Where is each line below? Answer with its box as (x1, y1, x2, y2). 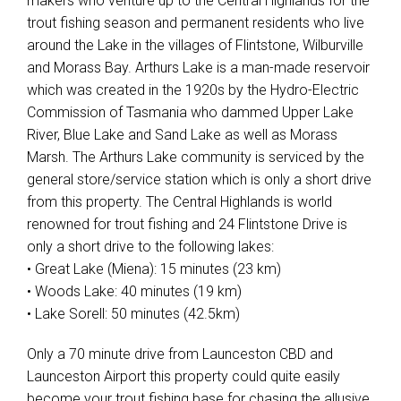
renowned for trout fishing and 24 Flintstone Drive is (27, 216, 347, 233)
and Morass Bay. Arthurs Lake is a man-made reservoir (27, 59, 370, 76)
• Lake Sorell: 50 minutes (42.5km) (27, 305, 240, 322)
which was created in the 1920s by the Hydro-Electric (27, 81, 359, 98)
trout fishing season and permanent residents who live (27, 14, 364, 31)
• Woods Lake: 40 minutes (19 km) (27, 283, 242, 300)
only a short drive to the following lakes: (27, 238, 274, 255)
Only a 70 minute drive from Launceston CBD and (27, 346, 333, 363)
